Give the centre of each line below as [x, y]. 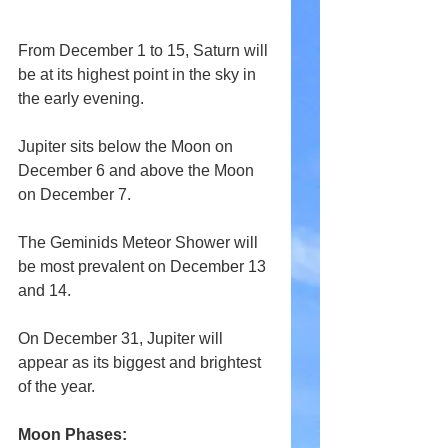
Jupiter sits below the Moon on [127, 146]
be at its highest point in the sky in [139, 74]
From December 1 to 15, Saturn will [145, 50]
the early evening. [81, 98]
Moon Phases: [72, 434]
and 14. [44, 290]
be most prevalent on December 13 [144, 266]
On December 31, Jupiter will [122, 338]
